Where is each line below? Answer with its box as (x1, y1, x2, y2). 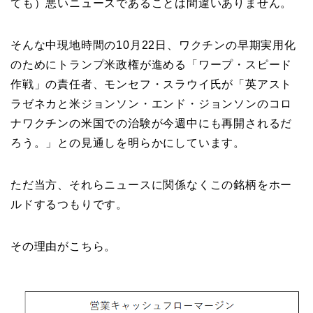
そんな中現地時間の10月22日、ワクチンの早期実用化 (10, 39, 296, 52)
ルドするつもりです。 (10, 198, 129, 211)
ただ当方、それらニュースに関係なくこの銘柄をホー (10, 179, 293, 191)
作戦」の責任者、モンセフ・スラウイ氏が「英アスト (10, 78, 293, 91)
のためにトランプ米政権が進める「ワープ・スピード (10, 59, 293, 71)
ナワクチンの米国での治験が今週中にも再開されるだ (10, 117, 293, 130)
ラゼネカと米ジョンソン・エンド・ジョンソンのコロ (10, 98, 293, 110)
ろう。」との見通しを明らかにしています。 (10, 137, 245, 150)
